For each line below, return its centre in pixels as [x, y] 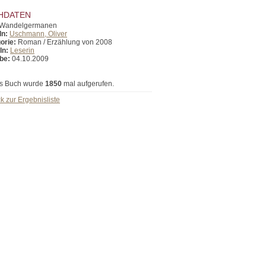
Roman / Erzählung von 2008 [64, 42]
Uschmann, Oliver [38, 34]
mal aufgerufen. [88, 84]
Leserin [22, 50]
